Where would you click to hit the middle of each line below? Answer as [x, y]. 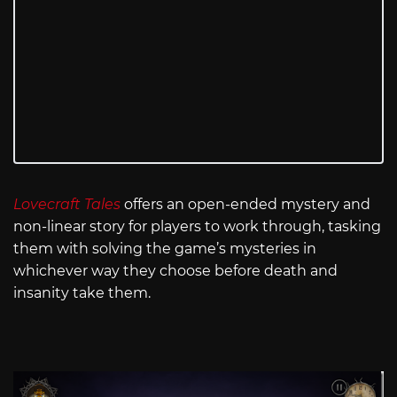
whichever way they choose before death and [175, 270]
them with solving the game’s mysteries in [165, 248]
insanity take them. [82, 292]
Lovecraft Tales [67, 204]
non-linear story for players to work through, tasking [197, 226]
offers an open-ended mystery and [247, 204]
